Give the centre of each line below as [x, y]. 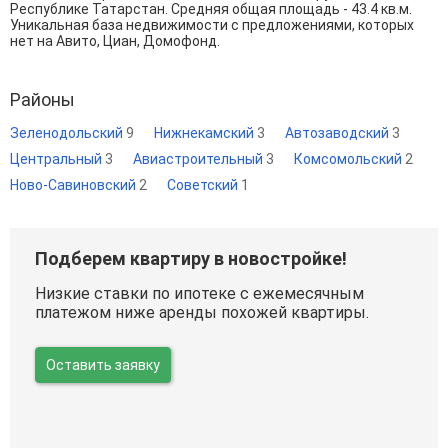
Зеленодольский [68, 133]
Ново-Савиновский [74, 185]
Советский [204, 185]
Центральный [57, 159]
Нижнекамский [205, 133]
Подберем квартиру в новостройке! [191, 258]
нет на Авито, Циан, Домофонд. [115, 41]
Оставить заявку [103, 365]
